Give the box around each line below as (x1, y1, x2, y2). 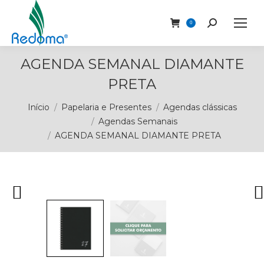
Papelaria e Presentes (61, 102, 151, 113)
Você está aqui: (12, 96, 81, 107)
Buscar (207, 19, 240, 31)
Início (27, 102, 49, 113)
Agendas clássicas (163, 102, 237, 113)
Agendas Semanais (98, 116, 177, 127)
